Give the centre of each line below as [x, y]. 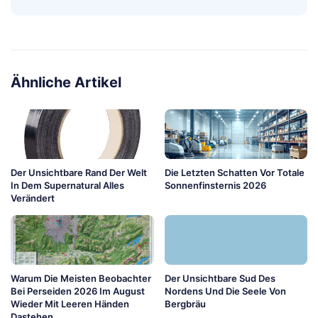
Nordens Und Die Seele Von [225, 291]
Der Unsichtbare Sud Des [220, 278]
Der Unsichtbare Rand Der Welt [79, 172]
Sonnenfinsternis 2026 [215, 185]
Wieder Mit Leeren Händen [70, 303]
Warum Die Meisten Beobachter [81, 278]
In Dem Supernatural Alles [67, 185]
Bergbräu [185, 303]
